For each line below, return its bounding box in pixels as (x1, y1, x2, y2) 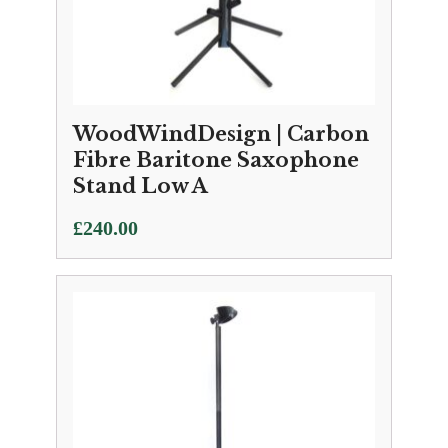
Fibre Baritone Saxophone (73, 148, 359, 172)
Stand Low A (73, 174, 208, 198)
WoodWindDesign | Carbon (73, 122, 369, 146)
